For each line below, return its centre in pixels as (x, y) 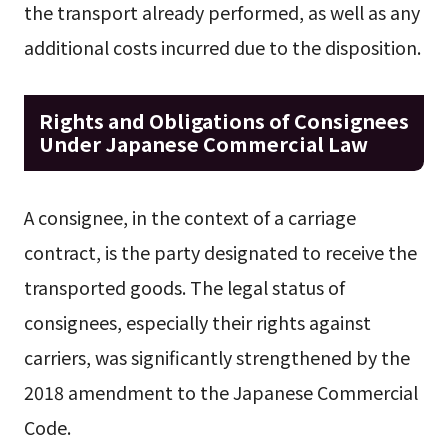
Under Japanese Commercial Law (203, 143)
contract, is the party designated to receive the (220, 252)
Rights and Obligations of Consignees (223, 120)
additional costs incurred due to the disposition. (222, 47)
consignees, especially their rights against (197, 322)
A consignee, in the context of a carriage (189, 217)
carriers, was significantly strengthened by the (216, 357)
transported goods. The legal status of (184, 287)
